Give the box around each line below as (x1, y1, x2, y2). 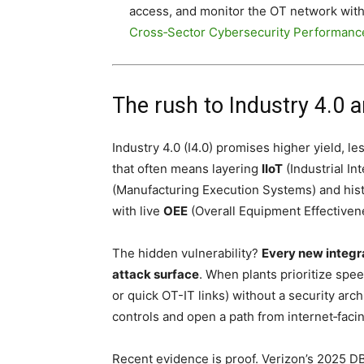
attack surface (112, 266, 199, 282)
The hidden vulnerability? (112, 245, 262, 261)
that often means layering (112, 161, 262, 176)
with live (112, 203, 163, 219)
